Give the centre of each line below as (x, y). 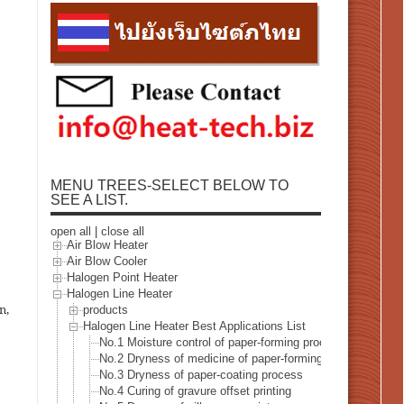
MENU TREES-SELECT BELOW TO (170, 185)
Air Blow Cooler (107, 262)
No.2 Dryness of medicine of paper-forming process (234, 359)
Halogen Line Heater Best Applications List (194, 326)
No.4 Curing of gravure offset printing (195, 391)
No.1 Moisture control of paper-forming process (222, 343)
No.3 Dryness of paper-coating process (201, 375)
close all (123, 231)
